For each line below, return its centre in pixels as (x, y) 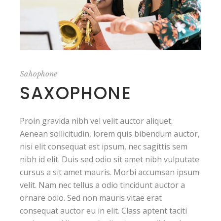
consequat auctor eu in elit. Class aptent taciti (104, 210)
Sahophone (39, 74)
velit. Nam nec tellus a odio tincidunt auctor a (103, 185)
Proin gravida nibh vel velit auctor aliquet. (96, 121)
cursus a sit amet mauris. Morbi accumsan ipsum (110, 172)
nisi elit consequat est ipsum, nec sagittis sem (104, 146)
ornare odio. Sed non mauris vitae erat (91, 198)
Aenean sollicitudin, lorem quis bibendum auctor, (110, 133)
